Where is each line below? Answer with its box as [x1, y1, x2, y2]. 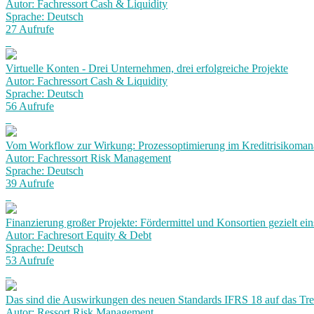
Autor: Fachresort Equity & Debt [6, 229, 151, 241]
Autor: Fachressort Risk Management [6, 152, 171, 164]
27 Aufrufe [6, 23, 54, 35]
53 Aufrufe [6, 254, 54, 266]
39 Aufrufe [6, 177, 54, 189]
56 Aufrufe [6, 100, 54, 112]
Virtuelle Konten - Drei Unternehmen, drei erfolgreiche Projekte [6, 62, 288, 74]
